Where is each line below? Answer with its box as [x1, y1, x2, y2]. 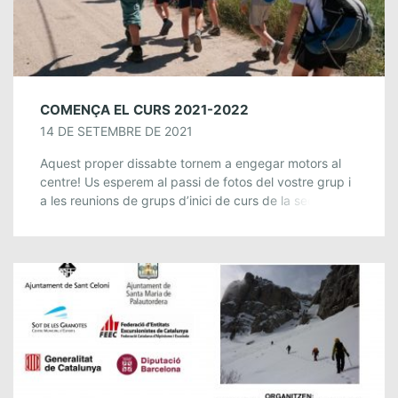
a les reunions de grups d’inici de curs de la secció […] [40, 192, 354, 208]
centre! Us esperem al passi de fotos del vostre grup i [40, 173, 351, 189]
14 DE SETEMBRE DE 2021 [40, 123, 193, 139]
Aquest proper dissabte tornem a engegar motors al [40, 155, 341, 171]
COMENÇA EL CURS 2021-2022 [40, 100, 249, 118]
